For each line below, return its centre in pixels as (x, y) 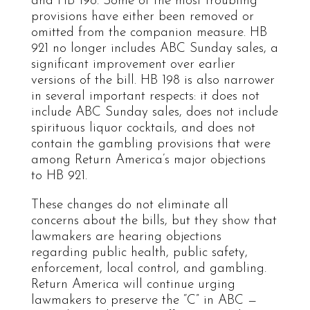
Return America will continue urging (133, 284)
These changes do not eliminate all (129, 205)
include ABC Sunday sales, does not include (154, 112)
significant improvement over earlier (133, 64)
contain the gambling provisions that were (151, 144)
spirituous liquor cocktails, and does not (143, 128)
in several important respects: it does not (145, 96)
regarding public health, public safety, (139, 253)
